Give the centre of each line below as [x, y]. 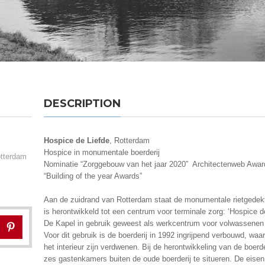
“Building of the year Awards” [93, 176]
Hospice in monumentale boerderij [102, 152]
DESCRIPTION [82, 104]
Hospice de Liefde [77, 140]
